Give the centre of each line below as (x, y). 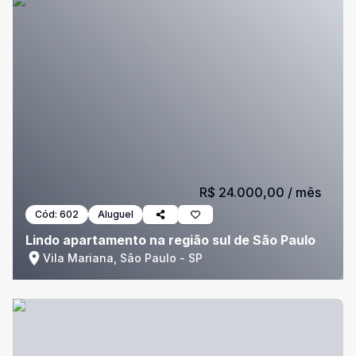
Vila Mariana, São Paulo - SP (123, 258)
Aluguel (116, 214)
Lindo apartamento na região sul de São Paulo (170, 240)
